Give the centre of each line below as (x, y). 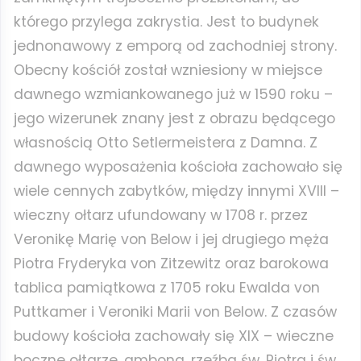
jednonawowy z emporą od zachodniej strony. (175, 46)
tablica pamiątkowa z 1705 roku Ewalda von (167, 288)
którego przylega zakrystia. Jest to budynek (166, 22)
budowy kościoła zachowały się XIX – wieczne (174, 336)
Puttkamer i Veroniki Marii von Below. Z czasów (175, 312)
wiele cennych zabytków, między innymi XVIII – (176, 191)
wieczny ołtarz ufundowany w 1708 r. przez (161, 215)
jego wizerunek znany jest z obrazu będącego (174, 118)
